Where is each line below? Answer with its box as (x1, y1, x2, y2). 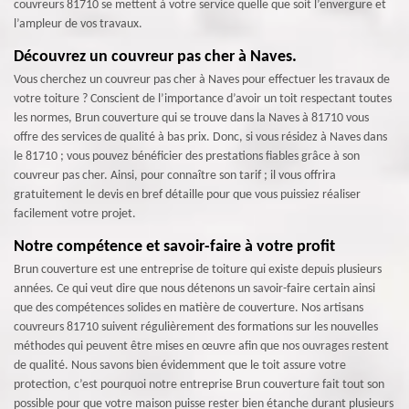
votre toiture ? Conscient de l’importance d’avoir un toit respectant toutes (14, 91, 392, 106)
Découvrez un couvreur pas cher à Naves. (14, 47, 297, 66)
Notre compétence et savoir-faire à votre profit (14, 237, 335, 256)
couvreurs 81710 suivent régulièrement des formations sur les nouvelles (14, 320, 378, 334)
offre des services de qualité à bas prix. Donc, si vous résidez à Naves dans (14, 130, 387, 144)
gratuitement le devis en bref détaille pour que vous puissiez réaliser (14, 187, 361, 202)
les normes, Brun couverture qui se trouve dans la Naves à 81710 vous (14, 110, 369, 125)
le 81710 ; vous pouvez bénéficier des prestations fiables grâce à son (14, 149, 360, 163)
